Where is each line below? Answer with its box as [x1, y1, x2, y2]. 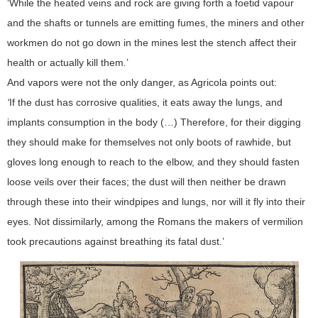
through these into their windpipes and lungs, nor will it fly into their [7, 195, 305, 207]
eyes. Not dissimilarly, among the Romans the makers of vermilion [7, 215, 303, 227]
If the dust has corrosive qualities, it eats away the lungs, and [9, 96, 283, 108]
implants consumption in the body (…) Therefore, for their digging [7, 116, 301, 128]
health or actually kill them [7, 56, 124, 68]
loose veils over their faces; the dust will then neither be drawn [7, 175, 286, 187]
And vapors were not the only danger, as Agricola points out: [7, 76, 277, 88]
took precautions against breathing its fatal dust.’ [7, 235, 224, 247]
